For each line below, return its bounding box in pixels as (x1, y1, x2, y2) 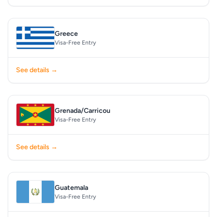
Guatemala (55, 184, 88, 192)
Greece (55, 30, 78, 38)
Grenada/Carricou (55, 107, 110, 115)
